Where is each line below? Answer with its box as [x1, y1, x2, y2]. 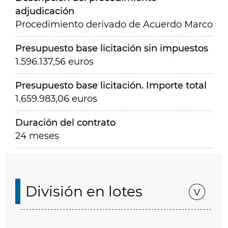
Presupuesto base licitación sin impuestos [15, 43, 208, 54]
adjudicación [15, 6, 74, 17]
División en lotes [25, 183, 142, 200]
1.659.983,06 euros [15, 93, 97, 104]
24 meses [15, 130, 59, 141]
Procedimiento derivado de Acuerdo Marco [15, 19, 213, 30]
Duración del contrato [15, 117, 116, 128]
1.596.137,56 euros [15, 56, 94, 67]
